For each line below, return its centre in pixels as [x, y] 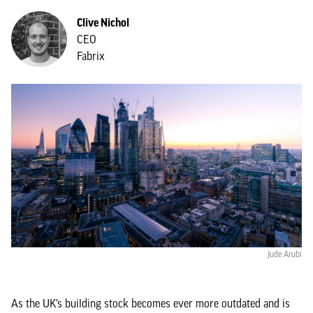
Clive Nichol [103, 22]
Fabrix [91, 56]
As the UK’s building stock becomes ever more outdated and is [151, 303]
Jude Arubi [285, 254]
